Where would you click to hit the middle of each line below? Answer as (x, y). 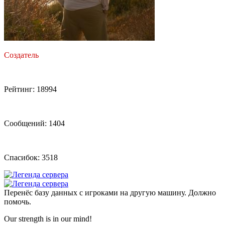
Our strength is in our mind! (48, 219)
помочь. (18, 202)
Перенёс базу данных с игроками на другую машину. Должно (110, 193)
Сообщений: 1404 (34, 124)
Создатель (21, 55)
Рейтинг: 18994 (30, 89)
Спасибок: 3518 (31, 158)
